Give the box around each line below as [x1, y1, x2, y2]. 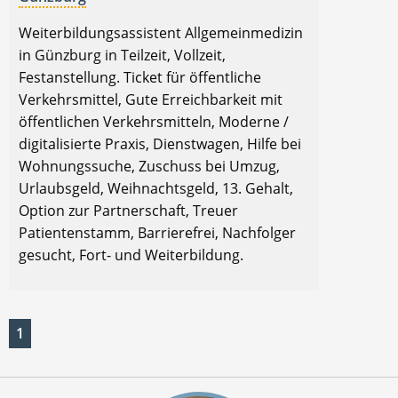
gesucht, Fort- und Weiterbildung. [19, 244, 243, 265]
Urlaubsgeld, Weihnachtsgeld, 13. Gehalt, [19, 178, 293, 198]
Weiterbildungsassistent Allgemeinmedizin [19, 22, 303, 43]
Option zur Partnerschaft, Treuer [19, 200, 238, 220]
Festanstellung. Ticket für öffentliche [19, 67, 261, 87]
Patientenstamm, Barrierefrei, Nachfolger [19, 222, 296, 243]
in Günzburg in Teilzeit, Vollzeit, [19, 44, 226, 65]
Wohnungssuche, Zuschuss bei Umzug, [19, 155, 280, 176]
